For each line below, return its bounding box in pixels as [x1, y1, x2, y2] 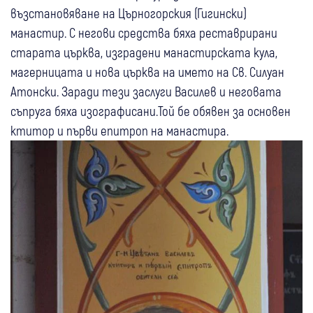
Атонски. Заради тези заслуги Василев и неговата [10, 83, 282, 100]
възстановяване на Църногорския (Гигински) [10, 5, 247, 22]
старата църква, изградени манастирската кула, [10, 44, 277, 61]
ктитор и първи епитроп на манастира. [10, 122, 228, 139]
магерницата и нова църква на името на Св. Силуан [10, 64, 284, 80]
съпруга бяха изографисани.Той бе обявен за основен [10, 103, 291, 119]
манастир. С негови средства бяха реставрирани [10, 24, 277, 41]
